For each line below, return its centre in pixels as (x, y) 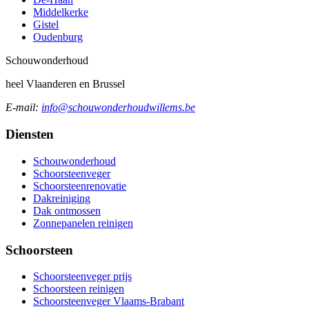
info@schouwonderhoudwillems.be (118, 108)
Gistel (46, 25)
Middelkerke (61, 12)
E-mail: (22, 108)
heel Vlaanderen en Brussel (65, 84)
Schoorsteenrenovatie (80, 186)
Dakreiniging (62, 198)
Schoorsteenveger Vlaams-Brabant (109, 301)
